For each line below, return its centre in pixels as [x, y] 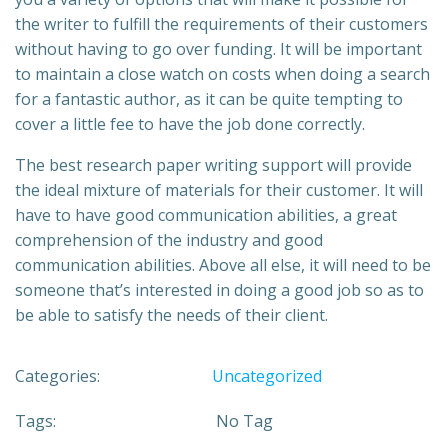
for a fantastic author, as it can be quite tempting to [209, 99]
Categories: [57, 376]
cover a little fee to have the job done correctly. [190, 124]
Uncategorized [266, 376]
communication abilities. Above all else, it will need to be [223, 265]
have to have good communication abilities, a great [206, 215]
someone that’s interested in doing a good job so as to [219, 290]
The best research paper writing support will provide [213, 165]
